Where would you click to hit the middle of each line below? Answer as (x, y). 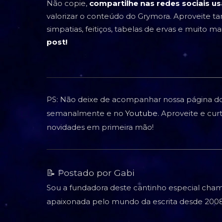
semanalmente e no (86, 113)
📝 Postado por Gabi (90, 172)
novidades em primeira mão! (100, 127)
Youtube (141, 113)
